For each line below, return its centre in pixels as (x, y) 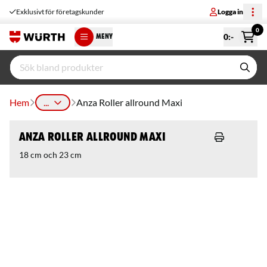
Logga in (230, 12)
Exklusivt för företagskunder (60, 12)
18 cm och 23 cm (50, 155)
